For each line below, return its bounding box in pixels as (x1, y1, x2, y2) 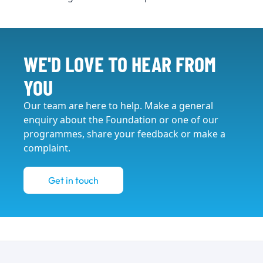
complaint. (23, 141, 70, 154)
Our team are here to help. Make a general (23, 99, 213, 112)
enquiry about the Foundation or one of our (23, 113, 218, 126)
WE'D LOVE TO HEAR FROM (23, 49, 216, 77)
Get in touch (48, 174, 99, 186)
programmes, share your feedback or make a (23, 127, 225, 140)
